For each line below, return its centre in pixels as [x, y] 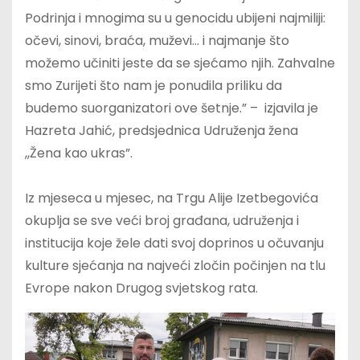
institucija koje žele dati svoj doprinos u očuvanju [174, 243]
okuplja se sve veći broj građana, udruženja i [162, 220]
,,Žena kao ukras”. [79, 153]
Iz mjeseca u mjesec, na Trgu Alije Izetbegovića [172, 198]
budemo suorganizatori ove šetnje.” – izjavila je [172, 108]
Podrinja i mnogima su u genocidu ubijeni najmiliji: [175, 18]
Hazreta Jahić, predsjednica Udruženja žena [162, 130]
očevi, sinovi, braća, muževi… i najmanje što [157, 40]
